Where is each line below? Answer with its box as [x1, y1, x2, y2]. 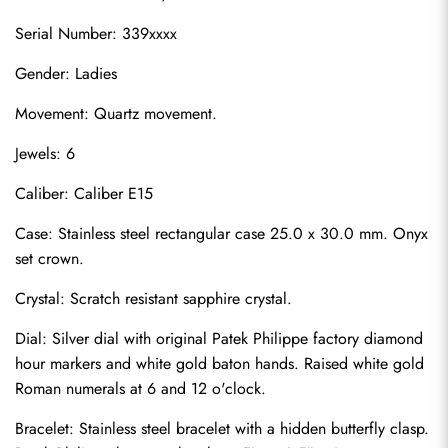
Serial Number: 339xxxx [15, 22, 177, 45]
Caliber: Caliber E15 [15, 182, 153, 205]
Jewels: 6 [15, 142, 75, 165]
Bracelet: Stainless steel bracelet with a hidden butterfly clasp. [15, 417, 429, 440]
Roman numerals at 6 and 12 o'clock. [15, 377, 266, 400]
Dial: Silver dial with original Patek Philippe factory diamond [15, 327, 423, 350]
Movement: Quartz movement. [15, 102, 217, 125]
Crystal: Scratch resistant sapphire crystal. [15, 287, 292, 310]
